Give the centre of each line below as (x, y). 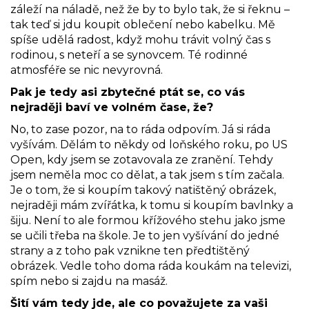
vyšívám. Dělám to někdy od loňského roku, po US (149, 144)
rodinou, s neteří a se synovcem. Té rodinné (129, 54)
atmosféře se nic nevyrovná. (87, 70)
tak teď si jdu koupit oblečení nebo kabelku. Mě (143, 24)
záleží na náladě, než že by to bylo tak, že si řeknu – (150, 9)
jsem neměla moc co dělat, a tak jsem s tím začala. (147, 175)
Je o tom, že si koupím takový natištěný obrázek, (143, 190)
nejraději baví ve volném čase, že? (112, 107)
